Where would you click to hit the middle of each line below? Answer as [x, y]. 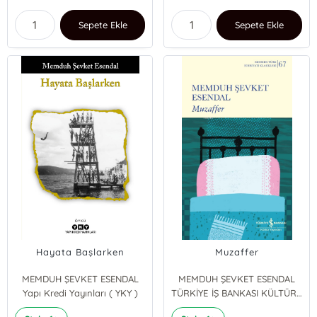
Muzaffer [237, 252]
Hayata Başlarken [80, 252]
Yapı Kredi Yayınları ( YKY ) [80, 293]
